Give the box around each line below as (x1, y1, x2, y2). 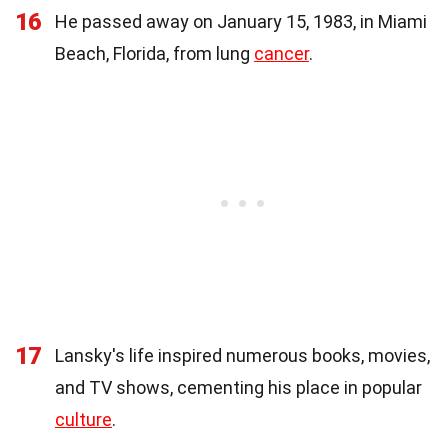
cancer (254, 42, 309, 64)
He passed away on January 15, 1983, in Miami (55, 10, 427, 32)
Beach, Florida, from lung (55, 42, 254, 64)
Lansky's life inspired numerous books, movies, (55, 344, 430, 366)
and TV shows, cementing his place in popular (55, 376, 422, 398)
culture (55, 408, 112, 430)
